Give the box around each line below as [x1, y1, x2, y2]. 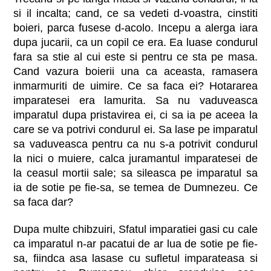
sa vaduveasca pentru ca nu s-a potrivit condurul [13, 138, 258, 151]
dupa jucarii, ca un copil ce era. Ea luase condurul [13, 36, 258, 49]
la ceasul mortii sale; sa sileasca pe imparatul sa [13, 167, 258, 180]
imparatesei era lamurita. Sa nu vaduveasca [13, 94, 258, 107]
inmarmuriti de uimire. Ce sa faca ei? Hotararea [13, 80, 258, 93]
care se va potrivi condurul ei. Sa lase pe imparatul [13, 123, 258, 136]
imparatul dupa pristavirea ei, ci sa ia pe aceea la [13, 109, 258, 122]
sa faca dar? [13, 196, 74, 209]
